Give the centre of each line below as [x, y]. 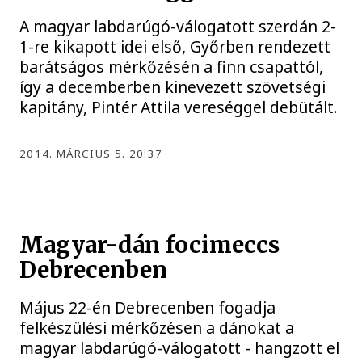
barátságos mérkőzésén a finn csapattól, [172, 66]
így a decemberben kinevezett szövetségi [173, 86]
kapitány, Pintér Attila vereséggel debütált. [179, 107]
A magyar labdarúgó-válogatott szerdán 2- [178, 26]
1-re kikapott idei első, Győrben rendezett [175, 46]
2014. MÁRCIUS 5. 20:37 [91, 153]
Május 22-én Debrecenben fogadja [148, 308]
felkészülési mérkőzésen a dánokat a [157, 328]
